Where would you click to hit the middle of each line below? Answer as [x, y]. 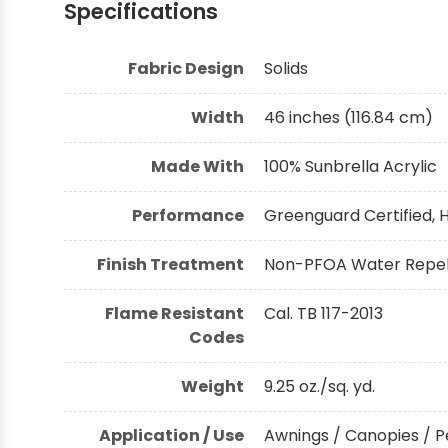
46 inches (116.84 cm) [348, 117]
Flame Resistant [174, 313]
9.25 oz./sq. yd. [319, 386]
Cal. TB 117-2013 [323, 313]
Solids [286, 68]
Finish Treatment [170, 264]
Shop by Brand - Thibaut [115, 36]
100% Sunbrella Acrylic [350, 166]
